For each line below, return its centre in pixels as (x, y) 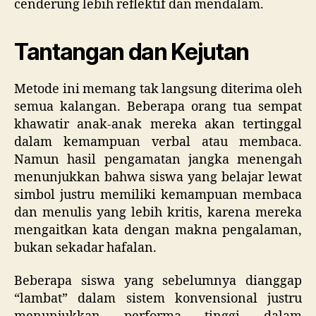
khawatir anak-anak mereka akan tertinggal (158, 124)
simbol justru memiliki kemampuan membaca (158, 195)
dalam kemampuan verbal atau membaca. (158, 142)
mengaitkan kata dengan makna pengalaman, (158, 230)
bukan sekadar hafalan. (85, 248)
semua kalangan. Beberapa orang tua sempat (158, 107)
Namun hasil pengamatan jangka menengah (158, 159)
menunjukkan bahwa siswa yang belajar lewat (158, 177)
